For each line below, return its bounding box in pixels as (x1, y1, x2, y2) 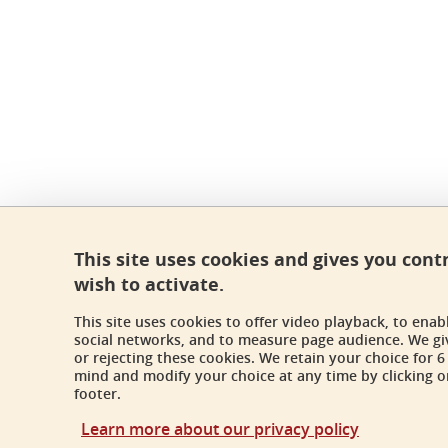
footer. (74, 384, 121, 403)
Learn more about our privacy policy (81, 418, 359, 440)
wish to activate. (74, 272, 224, 297)
